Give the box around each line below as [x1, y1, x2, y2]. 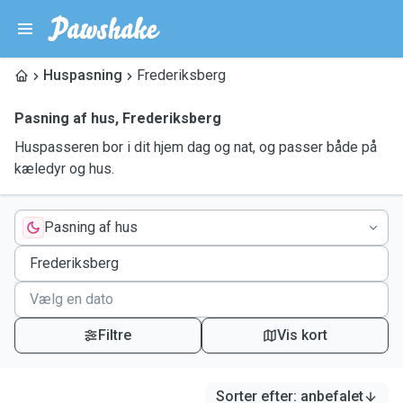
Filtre [98, 327, 132, 344]
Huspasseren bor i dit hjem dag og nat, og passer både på [14, 139, 377, 156]
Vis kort [276, 327, 327, 344]
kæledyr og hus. [14, 160, 114, 177]
